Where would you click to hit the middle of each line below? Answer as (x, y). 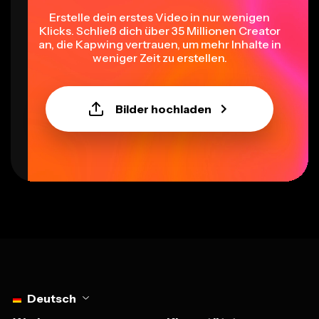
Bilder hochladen (163, 96)
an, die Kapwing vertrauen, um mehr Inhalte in (159, 31)
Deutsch (52, 285)
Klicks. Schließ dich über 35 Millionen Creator (159, 17)
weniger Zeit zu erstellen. (159, 45)
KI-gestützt (202, 309)
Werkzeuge (47, 309)
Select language (53, 274)
